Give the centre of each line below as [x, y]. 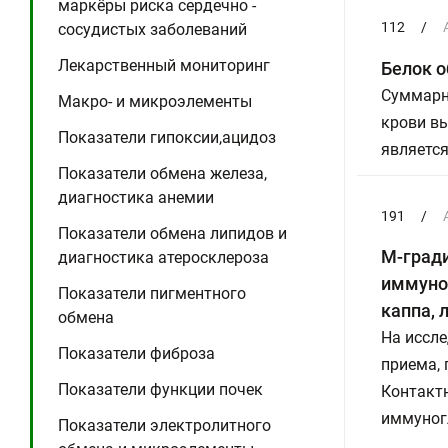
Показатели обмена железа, [162, 173]
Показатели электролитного [164, 425]
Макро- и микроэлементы [155, 101]
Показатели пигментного [152, 293]
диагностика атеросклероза [163, 257]
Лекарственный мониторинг [164, 65]
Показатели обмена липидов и [172, 233]
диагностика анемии [136, 197]
